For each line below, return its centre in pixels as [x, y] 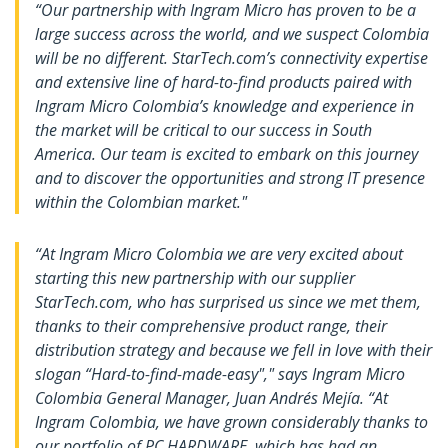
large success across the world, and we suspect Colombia [232, 34]
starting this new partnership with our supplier [195, 278]
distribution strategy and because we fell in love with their [233, 350]
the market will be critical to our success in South [203, 130]
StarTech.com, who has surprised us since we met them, [228, 302]
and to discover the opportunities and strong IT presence [230, 178]
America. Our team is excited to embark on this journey [226, 154]
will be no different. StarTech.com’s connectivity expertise [231, 58]
